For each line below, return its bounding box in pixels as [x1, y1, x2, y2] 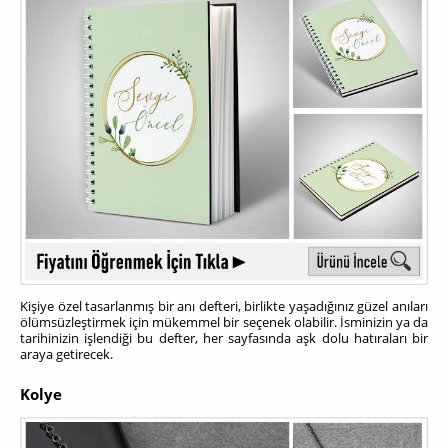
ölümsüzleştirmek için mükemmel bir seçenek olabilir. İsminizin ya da [20, 312, 428, 331]
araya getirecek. [20, 344, 113, 363]
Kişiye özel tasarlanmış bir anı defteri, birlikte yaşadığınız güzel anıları [20, 296, 428, 315]
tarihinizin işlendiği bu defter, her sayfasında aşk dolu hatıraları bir [20, 328, 428, 347]
